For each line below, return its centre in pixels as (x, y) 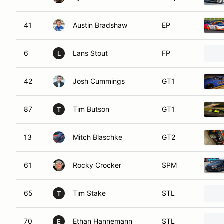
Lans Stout (90, 53)
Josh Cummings (99, 81)
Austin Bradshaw (100, 25)
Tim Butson (91, 109)
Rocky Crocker (97, 165)
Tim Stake (89, 193)
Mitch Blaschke (98, 137)
